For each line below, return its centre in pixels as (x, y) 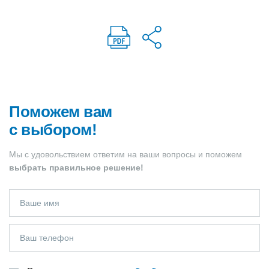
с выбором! (53, 130)
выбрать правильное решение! (76, 168)
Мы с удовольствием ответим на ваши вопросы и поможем (125, 155)
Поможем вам (61, 112)
